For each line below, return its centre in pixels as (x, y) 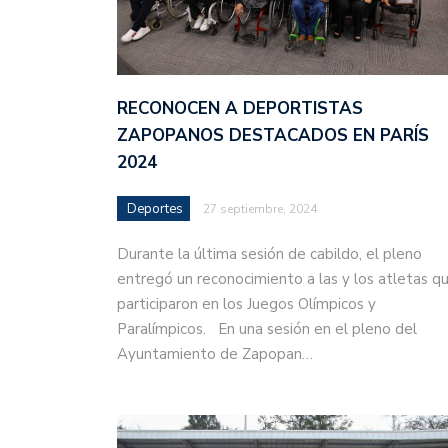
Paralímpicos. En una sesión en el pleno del (267, 329)
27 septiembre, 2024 (260, 209)
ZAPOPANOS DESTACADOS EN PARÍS (273, 136)
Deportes (155, 209)
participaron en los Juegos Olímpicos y (246, 304)
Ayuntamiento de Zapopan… (215, 354)
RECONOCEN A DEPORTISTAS (240, 109)
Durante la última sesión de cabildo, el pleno (269, 254)
